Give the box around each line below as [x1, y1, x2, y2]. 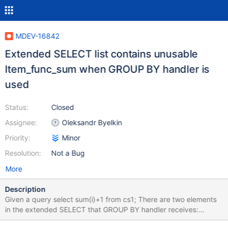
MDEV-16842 [15, 32, 60, 40]
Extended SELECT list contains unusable [5, 48, 198, 60]
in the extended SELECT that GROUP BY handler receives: [5, 205, 198, 214]
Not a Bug [51, 149, 85, 157]
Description [5, 185, 46, 193]
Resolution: [5, 149, 41, 157]
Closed [51, 103, 74, 111]
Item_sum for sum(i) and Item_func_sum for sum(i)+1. [5, 215, 180, 224]
